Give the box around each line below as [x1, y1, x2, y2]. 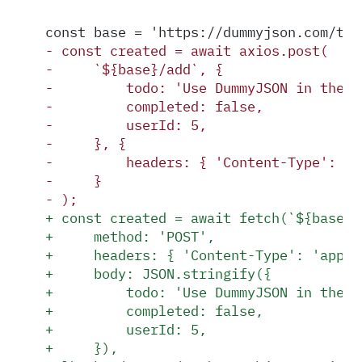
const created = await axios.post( [53, 40, 328, 60]
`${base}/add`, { [53, 59, 223, 78]
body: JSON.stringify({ [53, 263, 271, 283]
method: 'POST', [53, 226, 215, 246]
